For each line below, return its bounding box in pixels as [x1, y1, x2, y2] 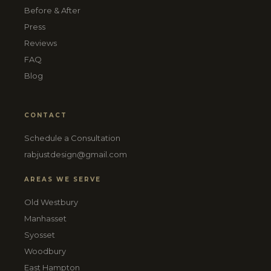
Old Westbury [24, 197, 78, 207]
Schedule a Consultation [24, 133, 120, 143]
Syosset [24, 230, 55, 240]
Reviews [24, 38, 57, 48]
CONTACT [24, 111, 67, 119]
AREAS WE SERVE [24, 175, 101, 183]
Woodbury [24, 246, 66, 256]
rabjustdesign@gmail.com [24, 149, 127, 159]
